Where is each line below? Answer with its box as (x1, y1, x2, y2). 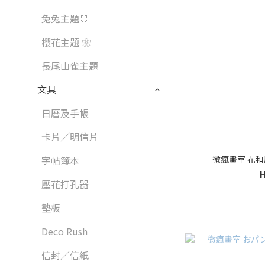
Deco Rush (41, 224, 88, 238)
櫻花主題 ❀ (41, 35, 91, 49)
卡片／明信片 (41, 130, 98, 144)
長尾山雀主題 (41, 59, 98, 73)
